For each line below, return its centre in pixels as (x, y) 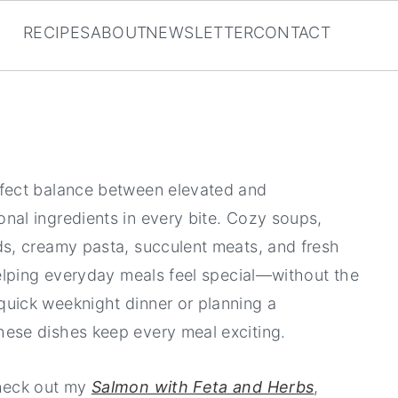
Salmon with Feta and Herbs (203, 387)
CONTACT (292, 32)
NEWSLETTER (200, 32)
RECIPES (56, 32)
